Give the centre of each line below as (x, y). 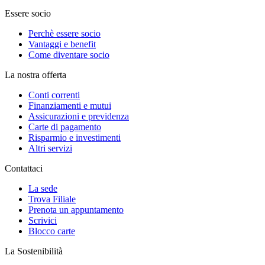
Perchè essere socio (64, 33)
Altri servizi (50, 148)
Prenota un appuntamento (76, 209)
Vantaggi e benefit (62, 44)
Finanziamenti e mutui (70, 105)
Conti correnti (54, 95)
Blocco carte (52, 231)
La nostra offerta (35, 75)
